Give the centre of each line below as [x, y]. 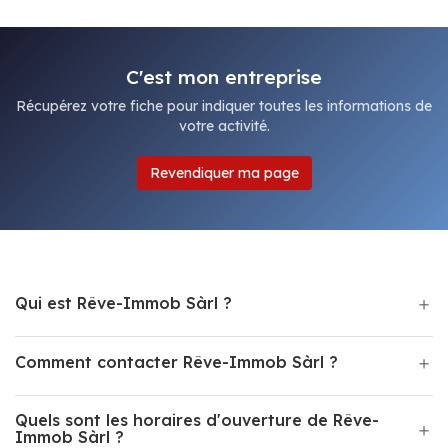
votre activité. [224, 126]
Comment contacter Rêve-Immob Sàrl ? [176, 362]
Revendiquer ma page [224, 173]
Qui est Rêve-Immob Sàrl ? [123, 303]
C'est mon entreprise [224, 77]
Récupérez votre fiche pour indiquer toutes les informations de [224, 106]
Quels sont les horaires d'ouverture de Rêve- [197, 420]
